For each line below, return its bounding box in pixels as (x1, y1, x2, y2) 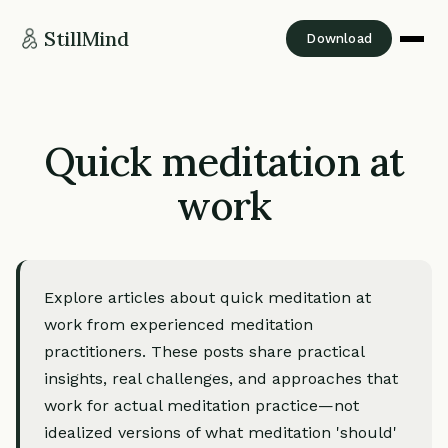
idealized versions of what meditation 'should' (44, 423, 397, 442)
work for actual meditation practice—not (44, 396, 359, 415)
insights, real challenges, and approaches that (44, 369, 398, 388)
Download (306, 31, 372, 46)
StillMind (44, 25, 129, 51)
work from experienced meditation (44, 315, 313, 334)
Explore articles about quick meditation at (44, 288, 371, 307)
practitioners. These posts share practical (44, 342, 364, 361)
